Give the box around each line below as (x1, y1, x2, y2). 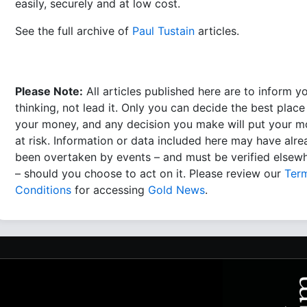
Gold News (148, 182, 205, 197)
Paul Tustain (132, 23, 195, 38)
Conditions (15, 182, 71, 197)
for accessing (71, 182, 148, 197)
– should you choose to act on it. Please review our (15, 166, 284, 180)
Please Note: (15, 84, 83, 98)
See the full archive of (15, 23, 132, 38)
